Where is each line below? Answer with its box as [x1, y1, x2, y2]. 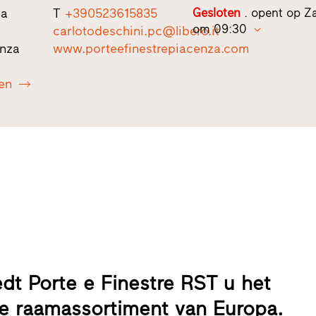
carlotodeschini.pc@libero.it [52, 23, 219, 39]
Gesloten [192, 5, 241, 20]
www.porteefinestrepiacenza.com [52, 40, 249, 56]
